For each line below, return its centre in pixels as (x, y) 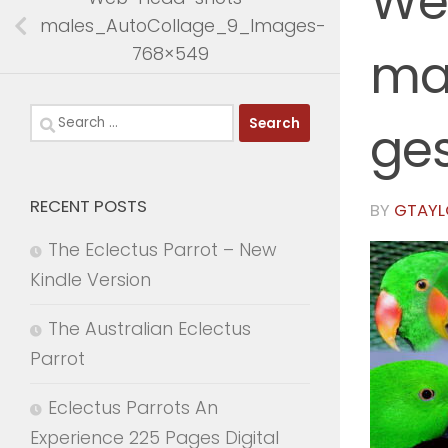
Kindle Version (90, 280)
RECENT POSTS (88, 206)
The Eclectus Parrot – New (162, 250)
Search (60, 117)
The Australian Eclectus (149, 329)
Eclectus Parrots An (133, 408)
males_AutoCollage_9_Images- (183, 25)
